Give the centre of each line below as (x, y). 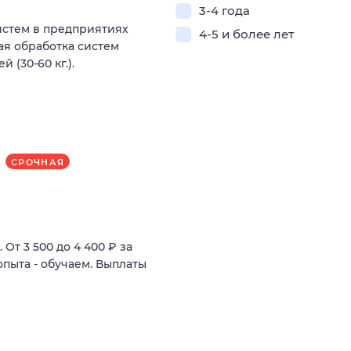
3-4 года (224, 11)
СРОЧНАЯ (38, 162)
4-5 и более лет (246, 34)
